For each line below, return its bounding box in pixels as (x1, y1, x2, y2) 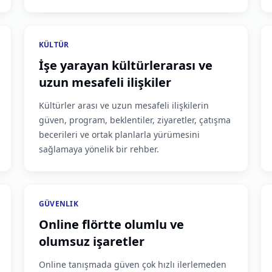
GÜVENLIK (38, 199, 79, 209)
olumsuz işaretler (38, 233, 144, 250)
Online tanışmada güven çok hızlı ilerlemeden (38, 259, 226, 270)
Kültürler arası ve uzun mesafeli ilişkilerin (38, 100, 209, 111)
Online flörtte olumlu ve (38, 216, 184, 233)
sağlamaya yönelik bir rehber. (38, 143, 159, 155)
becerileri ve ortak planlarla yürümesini (38, 129, 200, 140)
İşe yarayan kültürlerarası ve (38, 57, 212, 73)
